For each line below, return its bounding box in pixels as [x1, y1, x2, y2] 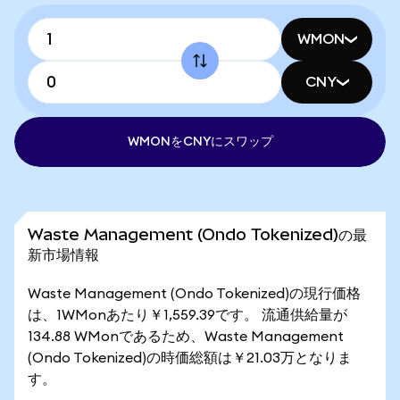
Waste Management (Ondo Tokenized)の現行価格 [28, 287, 361, 301]
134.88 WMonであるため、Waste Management [28, 329, 344, 344]
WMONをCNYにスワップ [127, 136, 273, 148]
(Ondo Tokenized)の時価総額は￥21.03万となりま [28, 351, 352, 365]
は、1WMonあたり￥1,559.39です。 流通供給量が [28, 308, 347, 322]
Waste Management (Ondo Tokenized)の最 [28, 225, 367, 244]
